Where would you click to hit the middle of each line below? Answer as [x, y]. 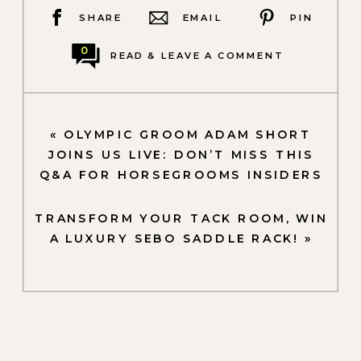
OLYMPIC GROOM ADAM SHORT [188, 135]
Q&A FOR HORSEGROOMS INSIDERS [181, 175]
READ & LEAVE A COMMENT [196, 55]
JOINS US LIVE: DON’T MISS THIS [181, 155]
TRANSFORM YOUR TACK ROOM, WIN [181, 218]
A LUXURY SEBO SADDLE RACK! [174, 239]
